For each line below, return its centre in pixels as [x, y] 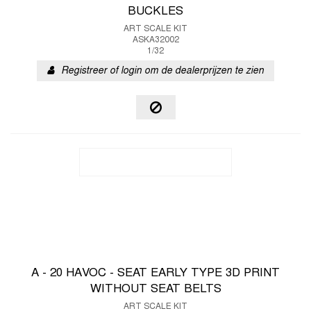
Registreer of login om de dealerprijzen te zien [162, 71]
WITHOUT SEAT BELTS [155, 289]
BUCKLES [155, 12]
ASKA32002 [155, 40]
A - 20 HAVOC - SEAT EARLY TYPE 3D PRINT [155, 274]
